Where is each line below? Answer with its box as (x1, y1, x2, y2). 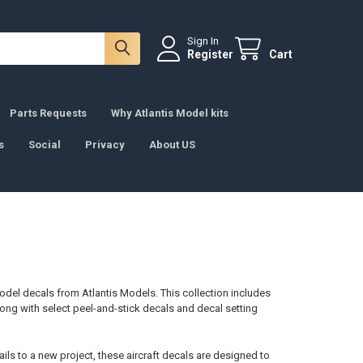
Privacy (85, 138, 126, 151)
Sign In (187, 35, 220, 48)
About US (149, 138, 196, 151)
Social (28, 138, 62, 151)
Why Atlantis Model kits (111, 106, 229, 119)
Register (187, 48, 234, 62)
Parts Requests (10, 106, 88, 119)
